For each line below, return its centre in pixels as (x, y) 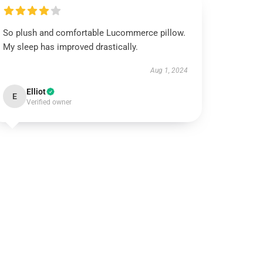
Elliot (36, 92)
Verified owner (49, 102)
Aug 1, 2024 (169, 70)
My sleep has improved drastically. (71, 47)
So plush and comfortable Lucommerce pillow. (95, 33)
